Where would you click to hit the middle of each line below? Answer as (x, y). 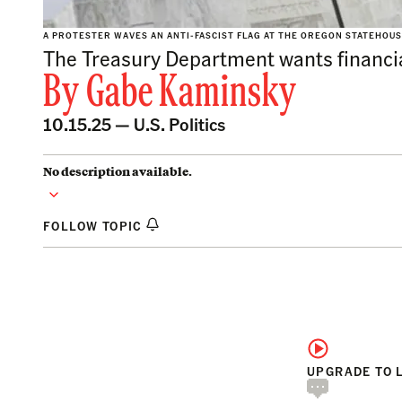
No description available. (118, 171)
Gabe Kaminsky (191, 94)
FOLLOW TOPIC (95, 225)
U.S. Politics (179, 124)
